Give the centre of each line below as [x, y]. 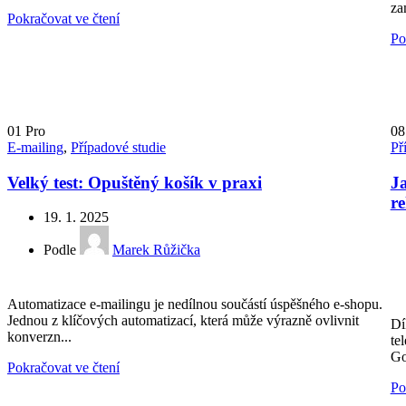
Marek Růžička [156, 250]
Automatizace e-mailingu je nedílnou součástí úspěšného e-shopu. [195, 304]
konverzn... [39, 337]
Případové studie [118, 148]
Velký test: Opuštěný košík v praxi [135, 182]
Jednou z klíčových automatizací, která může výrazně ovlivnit [183, 321]
